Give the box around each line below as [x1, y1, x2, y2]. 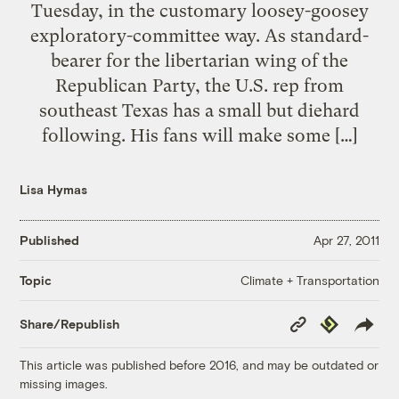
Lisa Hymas [20, 181, 88, 197]
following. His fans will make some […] [41, 124, 358, 146]
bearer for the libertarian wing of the [51, 49, 348, 71]
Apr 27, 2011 [313, 232, 379, 248]
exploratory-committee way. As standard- [30, 24, 369, 46]
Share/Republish [20, 316, 120, 332]
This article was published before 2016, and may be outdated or [20, 356, 379, 372]
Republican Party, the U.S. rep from [55, 74, 344, 96]
